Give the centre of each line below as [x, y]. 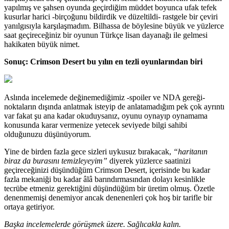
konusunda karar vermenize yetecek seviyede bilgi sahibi [96, 125]
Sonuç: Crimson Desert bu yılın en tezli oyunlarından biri [103, 61]
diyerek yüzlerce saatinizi [149, 161]
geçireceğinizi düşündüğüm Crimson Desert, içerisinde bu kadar [107, 170]
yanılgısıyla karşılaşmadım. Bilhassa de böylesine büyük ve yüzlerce [114, 26]
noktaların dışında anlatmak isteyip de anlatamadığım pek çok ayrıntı [114, 106]
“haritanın [190, 151]
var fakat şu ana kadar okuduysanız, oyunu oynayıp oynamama [106, 116]
